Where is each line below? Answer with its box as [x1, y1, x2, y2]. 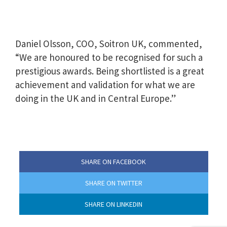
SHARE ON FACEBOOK [81, 157, 146, 166]
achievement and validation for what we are [15, 78, 195, 91]
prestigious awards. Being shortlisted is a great [15, 64, 204, 77]
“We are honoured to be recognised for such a [15, 51, 203, 63]
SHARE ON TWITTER [85, 178, 142, 187]
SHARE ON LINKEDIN [85, 199, 142, 209]
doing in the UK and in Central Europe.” [15, 92, 176, 104]
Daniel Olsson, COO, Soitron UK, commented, [15, 37, 202, 50]
